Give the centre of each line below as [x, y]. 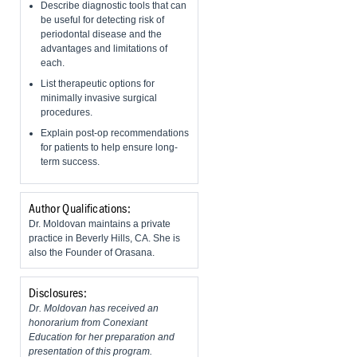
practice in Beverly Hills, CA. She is [104, 239]
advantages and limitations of [104, 49]
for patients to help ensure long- [109, 148]
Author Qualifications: [80, 209]
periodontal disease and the [101, 35]
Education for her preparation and [102, 337]
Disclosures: [58, 294]
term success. [70, 162]
